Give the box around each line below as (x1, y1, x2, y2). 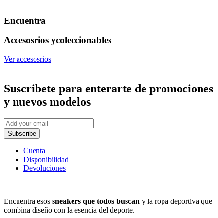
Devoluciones (23, 163, 66, 172)
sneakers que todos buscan (52, 197, 140, 205)
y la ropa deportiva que (140, 197, 212, 205)
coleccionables (56, 35, 111, 46)
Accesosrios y (4, 35, 56, 46)
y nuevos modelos (4, 95, 91, 108)
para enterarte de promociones (59, 82, 213, 95)
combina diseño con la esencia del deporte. (4, 205, 135, 214)
